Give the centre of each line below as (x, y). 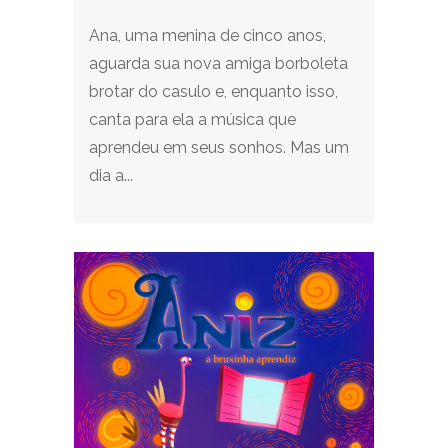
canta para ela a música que (192, 119)
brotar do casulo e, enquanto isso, (213, 91)
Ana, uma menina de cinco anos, (207, 35)
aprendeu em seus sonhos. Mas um (219, 147)
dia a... (111, 175)
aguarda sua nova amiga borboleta (218, 63)
